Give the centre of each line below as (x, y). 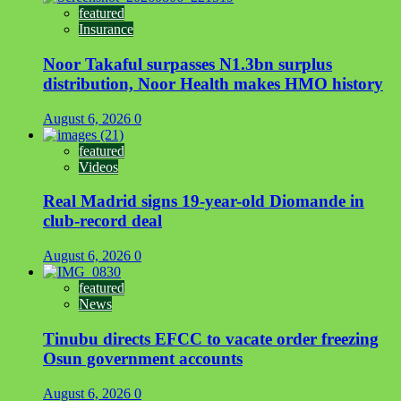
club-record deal (102, 221)
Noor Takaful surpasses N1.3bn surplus (188, 64)
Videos (98, 166)
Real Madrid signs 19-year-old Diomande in (204, 201)
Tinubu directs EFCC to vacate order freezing (211, 338)
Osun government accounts (143, 358)
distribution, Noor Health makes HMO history (213, 84)
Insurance (106, 30)
